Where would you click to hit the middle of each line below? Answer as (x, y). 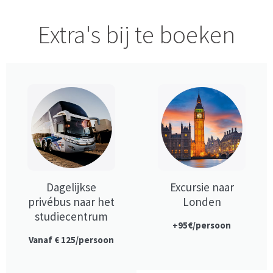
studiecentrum (71, 216)
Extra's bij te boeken (136, 34)
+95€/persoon (202, 225)
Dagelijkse (71, 187)
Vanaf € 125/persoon (71, 239)
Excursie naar (202, 187)
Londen (202, 201)
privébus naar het (71, 201)
